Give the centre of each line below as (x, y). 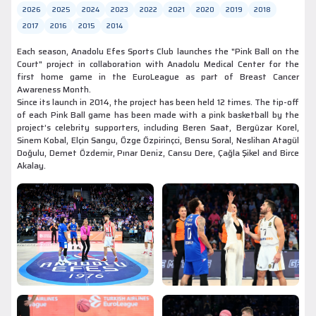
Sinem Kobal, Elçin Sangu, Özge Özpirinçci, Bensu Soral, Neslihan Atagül (158, 140)
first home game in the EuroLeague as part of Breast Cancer (158, 77)
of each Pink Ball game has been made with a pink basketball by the (158, 115)
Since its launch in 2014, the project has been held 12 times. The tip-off (158, 102)
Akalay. (31, 165)
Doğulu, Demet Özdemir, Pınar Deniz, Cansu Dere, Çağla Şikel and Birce (158, 153)
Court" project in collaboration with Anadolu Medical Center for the (158, 64)
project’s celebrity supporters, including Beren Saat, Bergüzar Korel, (158, 127)
